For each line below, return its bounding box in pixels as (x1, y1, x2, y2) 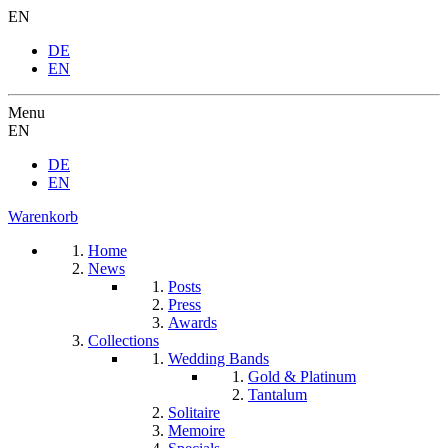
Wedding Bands (168, 350, 269, 367)
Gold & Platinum (248, 368, 356, 385)
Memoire (168, 422, 225, 439)
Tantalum (248, 386, 307, 403)
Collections (88, 332, 159, 349)
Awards (168, 314, 217, 331)
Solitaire (168, 404, 220, 421)
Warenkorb (8, 208, 78, 225)
